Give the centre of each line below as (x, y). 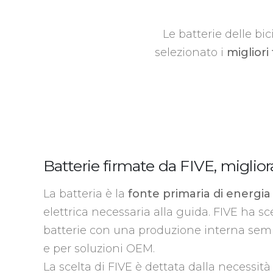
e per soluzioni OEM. (99, 248)
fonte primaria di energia (199, 193)
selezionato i (191, 53)
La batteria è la (85, 193)
